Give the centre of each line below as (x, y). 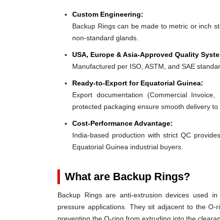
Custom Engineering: (108, 14)
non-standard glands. (105, 38)
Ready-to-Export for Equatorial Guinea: (138, 83)
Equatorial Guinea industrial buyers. (128, 147)
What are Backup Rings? (127, 177)
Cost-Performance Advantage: (123, 123)
